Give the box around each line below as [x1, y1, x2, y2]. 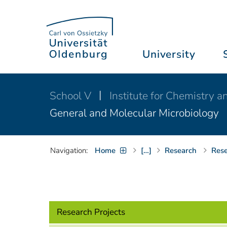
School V [50, 88, 94, 103]
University [142, 47, 196, 61]
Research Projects [57, 206, 125, 218]
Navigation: [50, 145, 88, 156]
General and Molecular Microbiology [50, 105, 219, 120]
